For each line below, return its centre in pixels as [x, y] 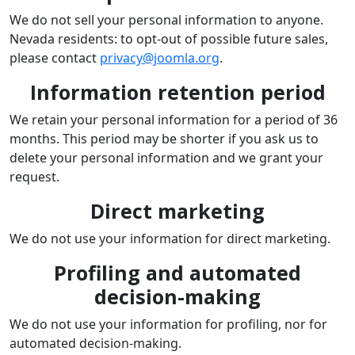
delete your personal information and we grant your [166, 157]
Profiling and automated [177, 272]
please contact [55, 57]
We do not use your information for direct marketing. [170, 238]
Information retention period [177, 92]
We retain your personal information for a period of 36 [174, 119]
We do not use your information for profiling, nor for [168, 324]
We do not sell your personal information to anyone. [166, 19]
